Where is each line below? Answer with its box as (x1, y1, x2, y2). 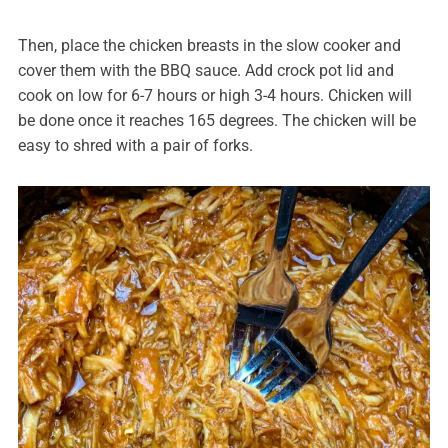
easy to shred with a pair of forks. (17, 136, 253, 156)
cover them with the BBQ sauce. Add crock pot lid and (17, 61, 394, 81)
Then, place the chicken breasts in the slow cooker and (17, 36, 401, 56)
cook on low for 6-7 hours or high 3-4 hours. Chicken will (17, 86, 412, 106)
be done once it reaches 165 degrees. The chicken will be (17, 111, 416, 131)
